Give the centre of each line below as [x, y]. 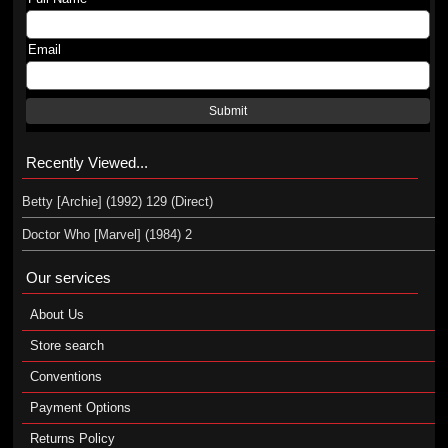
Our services [68, 277]
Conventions [65, 376]
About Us [56, 314]
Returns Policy [72, 438]
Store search [66, 345]
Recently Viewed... [86, 162]
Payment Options [80, 407]
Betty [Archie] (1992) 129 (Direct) [117, 201]
